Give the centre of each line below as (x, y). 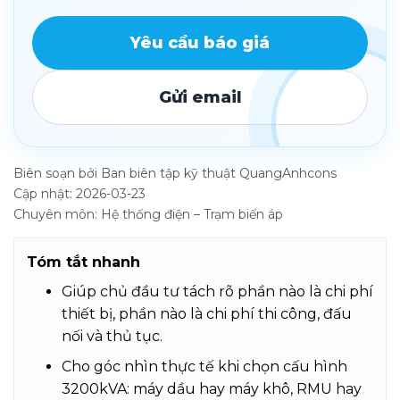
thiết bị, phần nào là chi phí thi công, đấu (206, 313)
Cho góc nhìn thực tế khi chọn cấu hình (204, 367)
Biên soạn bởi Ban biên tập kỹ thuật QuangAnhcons (175, 173)
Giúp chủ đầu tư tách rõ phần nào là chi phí (217, 291)
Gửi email (200, 97)
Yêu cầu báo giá (200, 42)
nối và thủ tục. (112, 336)
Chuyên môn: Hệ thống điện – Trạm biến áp (148, 214)
